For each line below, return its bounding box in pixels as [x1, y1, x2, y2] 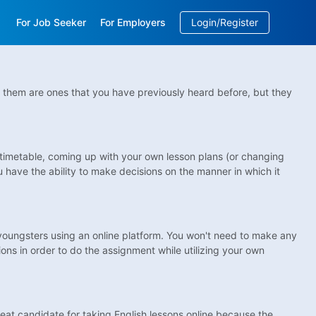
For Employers [100, 16, 166, 28]
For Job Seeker [16, 16, 87, 28]
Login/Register [191, 16, 259, 28]
